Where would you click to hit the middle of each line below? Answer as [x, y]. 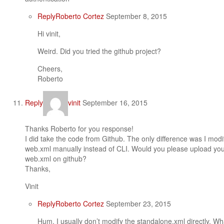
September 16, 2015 [114, 102]
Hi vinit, [49, 33]
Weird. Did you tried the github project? [99, 51]
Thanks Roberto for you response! [79, 128]
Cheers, [50, 68]
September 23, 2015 [137, 203]
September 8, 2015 [135, 16]
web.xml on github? [56, 158]
